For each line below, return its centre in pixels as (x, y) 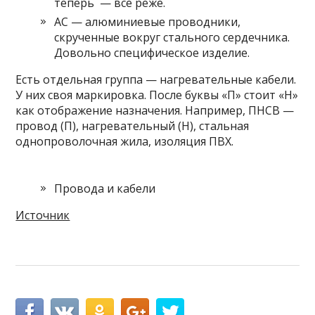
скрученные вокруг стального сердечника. (172, 37)
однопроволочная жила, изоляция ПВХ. (125, 141)
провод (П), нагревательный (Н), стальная (133, 126)
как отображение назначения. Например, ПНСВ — (155, 110)
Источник (43, 215)
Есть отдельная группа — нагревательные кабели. (156, 79)
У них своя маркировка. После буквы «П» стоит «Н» (157, 95)
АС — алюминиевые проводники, (148, 21)
